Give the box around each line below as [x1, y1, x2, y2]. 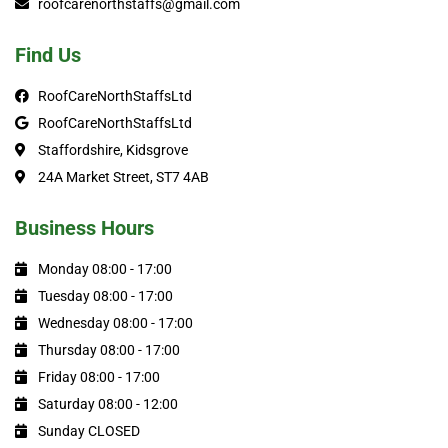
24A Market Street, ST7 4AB [37, 169, 209, 186]
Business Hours [15, 216, 154, 241]
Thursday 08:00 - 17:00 [37, 342, 180, 359]
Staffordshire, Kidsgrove [37, 142, 188, 159]
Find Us [15, 43, 81, 68]
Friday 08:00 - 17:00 [37, 369, 160, 386]
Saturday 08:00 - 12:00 [37, 396, 178, 413]
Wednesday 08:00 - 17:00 [37, 315, 193, 332]
